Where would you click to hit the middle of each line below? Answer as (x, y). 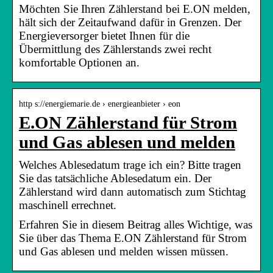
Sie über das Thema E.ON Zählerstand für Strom (133, 238)
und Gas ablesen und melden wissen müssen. (124, 251)
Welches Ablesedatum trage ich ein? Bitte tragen (130, 165)
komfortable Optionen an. (79, 62)
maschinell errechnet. (68, 205)
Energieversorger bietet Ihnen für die (104, 35)
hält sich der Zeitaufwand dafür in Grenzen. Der (130, 22)
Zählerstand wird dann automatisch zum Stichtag (133, 191)
